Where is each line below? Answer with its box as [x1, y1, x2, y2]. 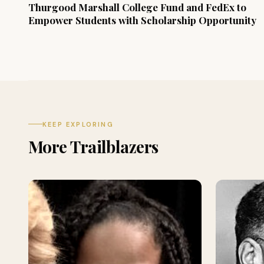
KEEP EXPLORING [42, 120, 114, 128]
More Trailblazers [28, 135, 159, 157]
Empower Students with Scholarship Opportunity [28, 13, 256, 27]
